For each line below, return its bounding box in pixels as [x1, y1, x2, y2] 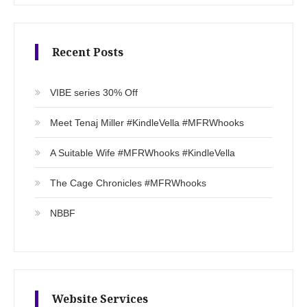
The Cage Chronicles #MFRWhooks [50, 177, 206, 189]
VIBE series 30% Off [50, 87, 138, 99]
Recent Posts [52, 45, 123, 60]
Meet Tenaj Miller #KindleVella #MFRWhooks [50, 117, 244, 129]
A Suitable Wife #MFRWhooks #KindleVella [50, 147, 235, 159]
